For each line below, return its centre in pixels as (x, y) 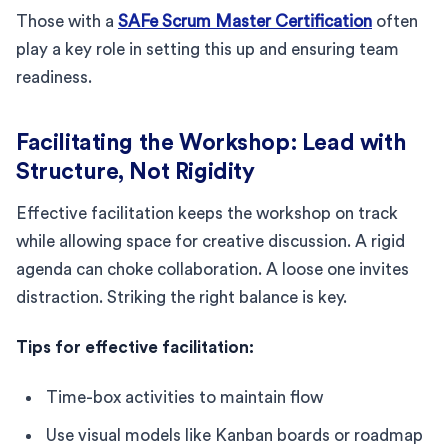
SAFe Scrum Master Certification (245, 21)
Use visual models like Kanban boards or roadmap (234, 435)
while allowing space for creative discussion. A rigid (210, 241)
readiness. (54, 77)
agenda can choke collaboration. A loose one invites (212, 269)
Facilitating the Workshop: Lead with (211, 142)
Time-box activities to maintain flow (184, 397)
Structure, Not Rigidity (135, 171)
